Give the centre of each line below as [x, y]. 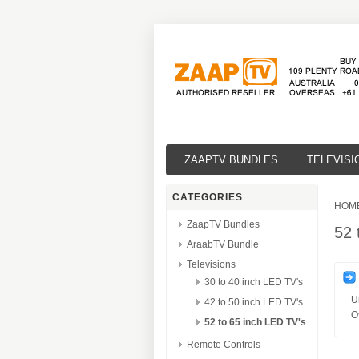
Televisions [211, 264]
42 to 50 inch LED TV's [254, 302]
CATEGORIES [208, 197]
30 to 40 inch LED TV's [254, 282]
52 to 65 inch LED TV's [255, 322]
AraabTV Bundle [223, 244]
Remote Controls [224, 345]
